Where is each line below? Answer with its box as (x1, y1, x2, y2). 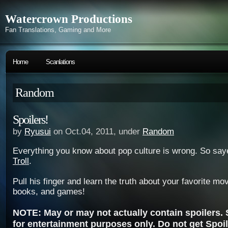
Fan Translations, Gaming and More (5, 26, 111, 34)
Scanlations (46, 58, 75, 66)
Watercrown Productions (5, 13, 132, 25)
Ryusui (24, 127, 51, 136)
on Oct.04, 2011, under (51, 127, 142, 136)
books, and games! (13, 187, 85, 196)
